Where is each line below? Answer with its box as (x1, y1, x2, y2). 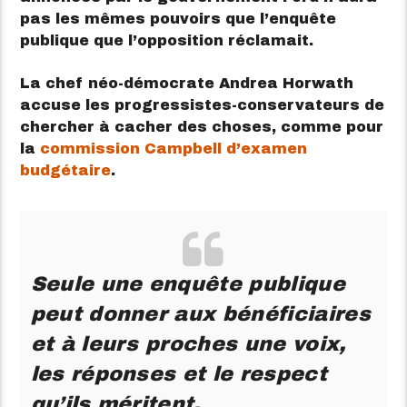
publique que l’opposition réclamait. (20, 33, 314, 49)
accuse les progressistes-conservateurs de (20, 96, 385, 113)
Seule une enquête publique (30, 272, 345, 295)
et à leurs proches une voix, (30, 332, 346, 355)
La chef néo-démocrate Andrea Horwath (20, 74, 354, 91)
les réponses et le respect (30, 362, 327, 385)
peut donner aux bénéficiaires (30, 302, 371, 325)
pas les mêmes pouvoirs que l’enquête (20, 11, 337, 27)
